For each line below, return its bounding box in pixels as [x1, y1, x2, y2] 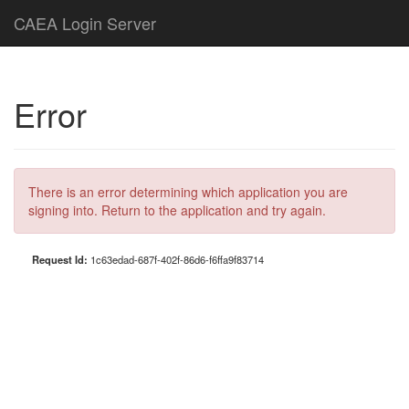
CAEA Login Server [14, 11, 156, 35]
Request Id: [32, 252, 90, 267]
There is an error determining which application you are [28, 183, 348, 201]
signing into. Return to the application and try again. [28, 201, 326, 219]
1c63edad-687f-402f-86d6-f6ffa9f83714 [90, 252, 264, 267]
